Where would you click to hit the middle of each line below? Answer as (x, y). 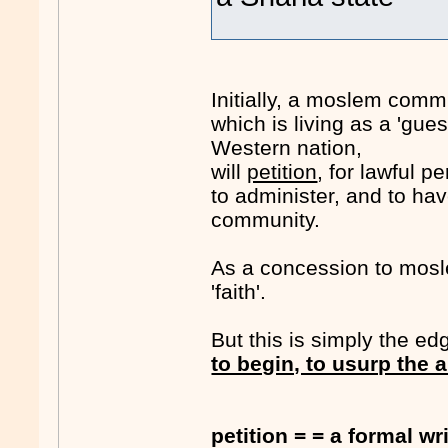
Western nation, (287, 148)
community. (266, 220)
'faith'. (239, 292)
